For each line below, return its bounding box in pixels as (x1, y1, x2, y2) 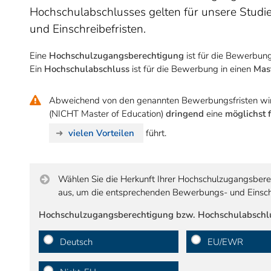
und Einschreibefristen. (30, 21, 146, 37)
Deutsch (60, 235, 93, 248)
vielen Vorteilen (68, 126, 134, 139)
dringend (166, 108, 204, 120)
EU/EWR (207, 235, 244, 248)
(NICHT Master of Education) (49, 108, 166, 120)
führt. (143, 126, 166, 139)
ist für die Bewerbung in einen (129, 63, 253, 75)
